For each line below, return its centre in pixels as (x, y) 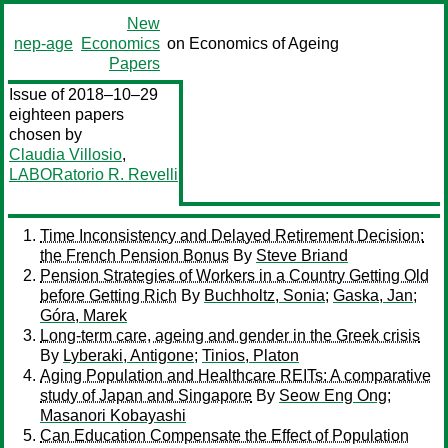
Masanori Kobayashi (113, 415)
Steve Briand (302, 255)
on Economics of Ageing (253, 43)
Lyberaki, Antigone (128, 355)
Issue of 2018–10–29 (83, 94)
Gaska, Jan (373, 295)
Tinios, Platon (250, 355)
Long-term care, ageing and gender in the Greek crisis (230, 335)
